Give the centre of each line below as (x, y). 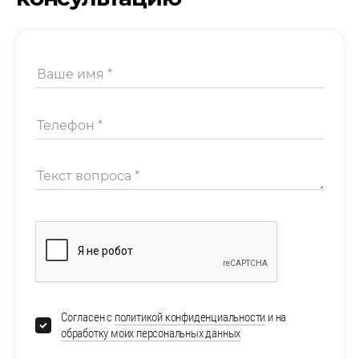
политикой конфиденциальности (190, 317)
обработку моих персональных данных (151, 333)
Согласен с (88, 317)
